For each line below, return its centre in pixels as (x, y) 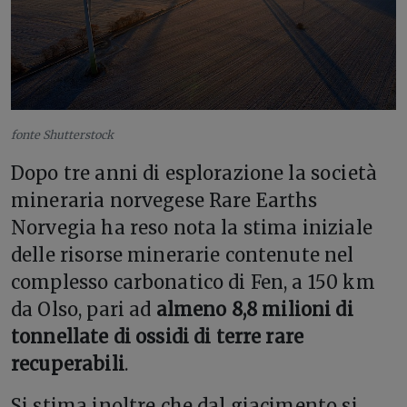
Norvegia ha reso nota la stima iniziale (192, 228)
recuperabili (68, 364)
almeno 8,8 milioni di (254, 309)
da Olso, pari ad (84, 309)
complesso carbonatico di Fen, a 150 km (193, 282)
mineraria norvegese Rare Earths (164, 200)
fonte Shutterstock (62, 135)
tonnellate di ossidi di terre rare (158, 337)
